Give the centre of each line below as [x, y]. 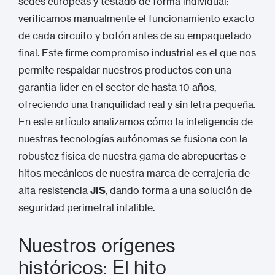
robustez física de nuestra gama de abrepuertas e [132, 156]
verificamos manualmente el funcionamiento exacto [137, 18]
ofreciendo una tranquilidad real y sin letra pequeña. [137, 104]
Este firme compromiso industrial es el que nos [148, 53]
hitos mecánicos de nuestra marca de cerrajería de [134, 173]
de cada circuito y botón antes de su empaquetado [135, 36]
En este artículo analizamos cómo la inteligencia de [136, 122]
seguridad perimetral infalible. [87, 207]
